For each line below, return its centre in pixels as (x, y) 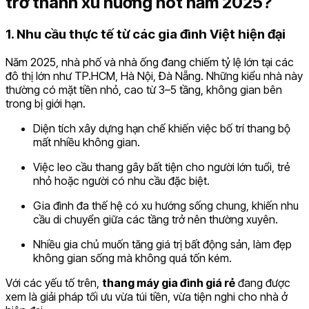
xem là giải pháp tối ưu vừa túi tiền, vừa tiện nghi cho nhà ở (147, 296)
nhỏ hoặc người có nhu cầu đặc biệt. (121, 180)
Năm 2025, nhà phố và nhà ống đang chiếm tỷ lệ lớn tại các (150, 62)
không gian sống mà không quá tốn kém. (132, 258)
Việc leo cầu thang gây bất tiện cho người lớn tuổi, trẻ (162, 167)
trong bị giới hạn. (46, 103)
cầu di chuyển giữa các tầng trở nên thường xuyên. (156, 219)
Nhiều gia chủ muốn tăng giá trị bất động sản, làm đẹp (162, 244)
